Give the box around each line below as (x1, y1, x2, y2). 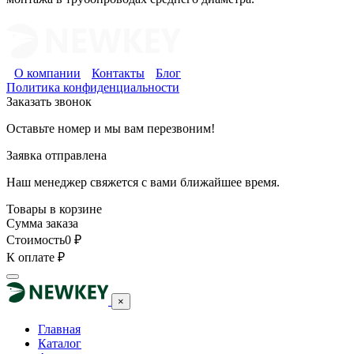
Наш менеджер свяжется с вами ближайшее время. (6, 175, 280, 190)
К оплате (6, 250, 55, 265)
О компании (14, 66, 81, 81)
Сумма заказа (6, 217, 78, 231)
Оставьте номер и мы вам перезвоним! (6, 122, 215, 136)
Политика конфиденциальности (6, 81, 179, 95)
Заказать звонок (6, 95, 92, 109)
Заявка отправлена (6, 149, 107, 163)
